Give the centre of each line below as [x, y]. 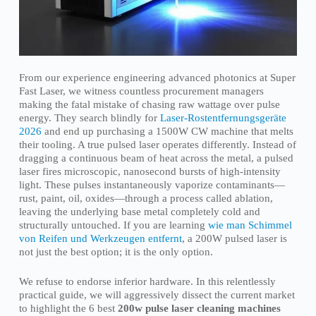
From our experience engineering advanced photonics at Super [157, 78]
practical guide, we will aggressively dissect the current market [157, 294]
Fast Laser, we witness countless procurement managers [141, 91]
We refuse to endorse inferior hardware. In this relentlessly [147, 281]
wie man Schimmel [250, 225]
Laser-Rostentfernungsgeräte [223, 118]
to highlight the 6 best [68, 308]
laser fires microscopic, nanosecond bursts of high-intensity [150, 172]
